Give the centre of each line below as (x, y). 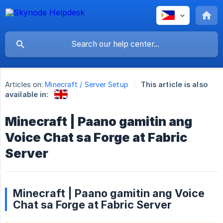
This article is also (174, 85)
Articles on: (24, 85)
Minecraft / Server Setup (87, 85)
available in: (27, 94)
